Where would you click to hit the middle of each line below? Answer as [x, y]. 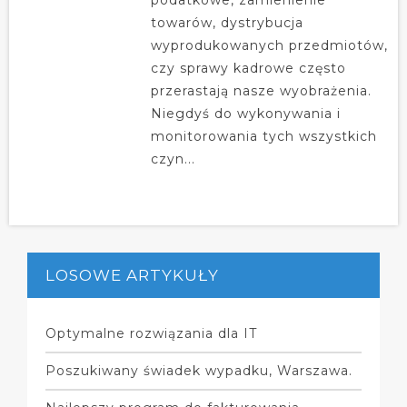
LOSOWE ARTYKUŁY [132, 275]
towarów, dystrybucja [227, 22]
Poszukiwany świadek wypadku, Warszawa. [199, 370]
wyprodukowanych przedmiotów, [269, 45]
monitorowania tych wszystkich [263, 136]
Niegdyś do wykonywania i [245, 113]
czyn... [173, 159]
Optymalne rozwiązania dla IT [151, 333]
